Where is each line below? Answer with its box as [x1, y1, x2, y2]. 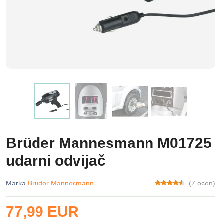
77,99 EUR [6, 203, 79, 220]
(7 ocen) [189, 179, 215, 187]
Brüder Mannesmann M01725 [6, 135, 212, 151]
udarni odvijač [6, 152, 106, 169]
